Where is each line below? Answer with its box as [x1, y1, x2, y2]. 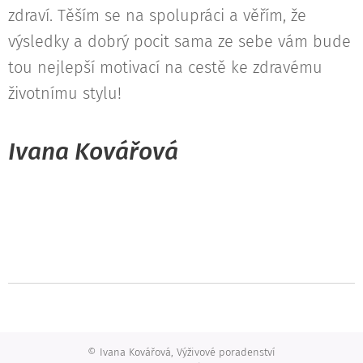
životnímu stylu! [8, 83, 122, 104]
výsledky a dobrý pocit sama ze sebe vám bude [8, 32, 351, 52]
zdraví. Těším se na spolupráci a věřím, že [8, 6, 306, 26]
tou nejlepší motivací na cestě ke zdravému [8, 58, 322, 78]
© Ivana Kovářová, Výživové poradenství [88, 346, 275, 359]
